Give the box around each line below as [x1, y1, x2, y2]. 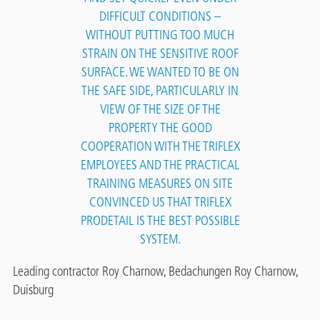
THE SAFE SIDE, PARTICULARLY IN [81, 82, 239, 99]
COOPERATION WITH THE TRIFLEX [80, 138, 240, 154]
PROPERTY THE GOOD [108, 119, 212, 136]
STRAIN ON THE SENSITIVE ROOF [81, 45, 239, 61]
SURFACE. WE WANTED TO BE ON [81, 64, 239, 80]
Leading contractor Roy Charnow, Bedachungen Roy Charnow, [12, 263, 298, 279]
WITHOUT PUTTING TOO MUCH [86, 26, 234, 43]
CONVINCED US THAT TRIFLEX [89, 194, 231, 210]
